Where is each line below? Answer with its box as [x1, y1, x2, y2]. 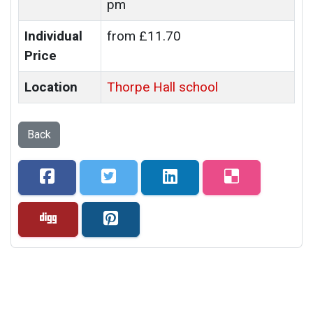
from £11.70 [107, 28, 181, 45]
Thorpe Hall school [107, 79, 218, 96]
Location [24, 79, 78, 96]
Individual [24, 28, 82, 45]
